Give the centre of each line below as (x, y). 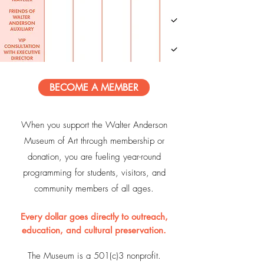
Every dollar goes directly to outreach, (94, 217)
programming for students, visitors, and (94, 173)
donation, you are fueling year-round (94, 157)
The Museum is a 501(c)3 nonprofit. (94, 256)
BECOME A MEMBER (94, 88)
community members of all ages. (94, 189)
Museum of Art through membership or (94, 141)
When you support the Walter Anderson (94, 125)
